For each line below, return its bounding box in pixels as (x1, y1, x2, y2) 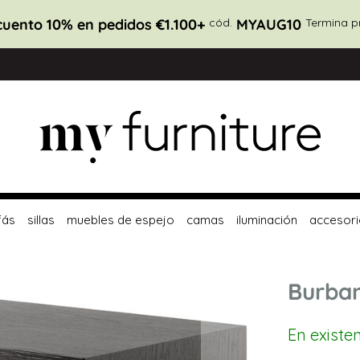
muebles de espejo (66, 211, 174, 227)
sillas (27, 211, 55, 227)
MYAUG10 (235, 14, 301, 34)
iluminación (235, 211, 297, 227)
